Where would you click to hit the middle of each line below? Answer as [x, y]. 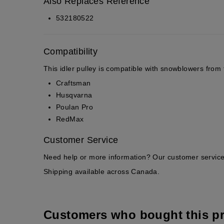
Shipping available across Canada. [102, 171]
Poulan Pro [74, 107]
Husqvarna [74, 95]
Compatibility [71, 51]
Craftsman [73, 83]
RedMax [70, 119]
